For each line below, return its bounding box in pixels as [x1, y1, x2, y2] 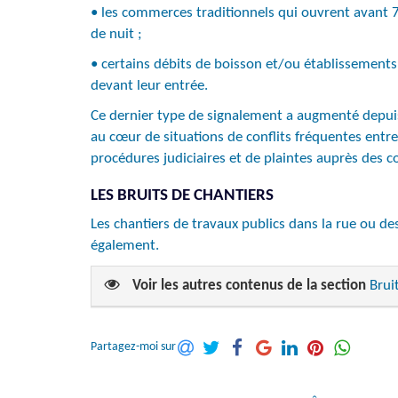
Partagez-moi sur [91, 340, 176, 354]
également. [91, 238, 159, 253]
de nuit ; [91, 27, 142, 42]
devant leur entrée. [91, 78, 208, 93]
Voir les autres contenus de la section [132, 278, 366, 293]
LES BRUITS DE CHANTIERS [91, 187, 274, 204]
